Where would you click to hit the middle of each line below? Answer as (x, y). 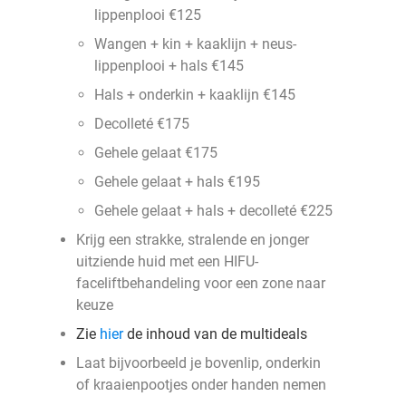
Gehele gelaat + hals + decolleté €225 (213, 211)
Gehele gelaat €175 (156, 153)
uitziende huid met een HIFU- (167, 261)
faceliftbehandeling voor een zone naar (201, 283)
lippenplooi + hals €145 (169, 66)
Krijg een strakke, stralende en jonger (193, 240)
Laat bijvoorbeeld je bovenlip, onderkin (198, 363)
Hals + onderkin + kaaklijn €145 (195, 95)
